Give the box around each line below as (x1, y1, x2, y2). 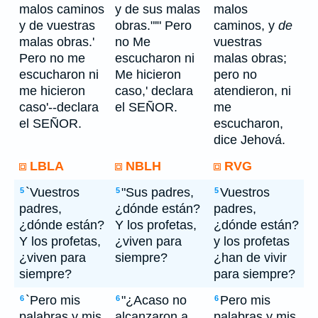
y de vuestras (19, 18, 95, 33)
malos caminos (19, 2, 104, 16)
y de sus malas (115, 2, 200, 16)
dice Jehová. (214, 133, 285, 147)
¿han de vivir (214, 251, 287, 265)
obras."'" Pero (115, 18, 192, 33)
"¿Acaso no (121, 293, 187, 307)
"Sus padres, (121, 185, 194, 199)
